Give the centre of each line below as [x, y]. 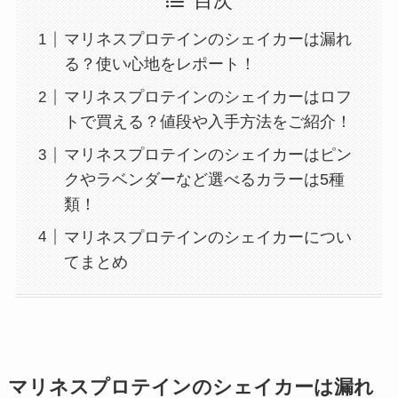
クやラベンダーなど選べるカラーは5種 [204, 180]
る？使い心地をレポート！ [159, 64]
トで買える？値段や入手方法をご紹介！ [207, 122]
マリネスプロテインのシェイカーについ [207, 237]
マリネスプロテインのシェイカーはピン [207, 155]
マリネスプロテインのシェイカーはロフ [207, 97]
